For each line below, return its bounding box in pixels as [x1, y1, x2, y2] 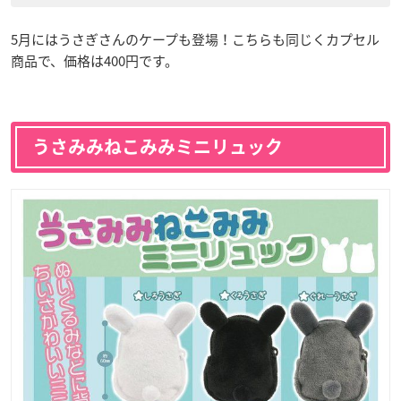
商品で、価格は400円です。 [11, 51, 178, 72]
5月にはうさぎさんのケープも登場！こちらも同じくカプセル [11, 30, 380, 50]
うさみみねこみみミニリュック [32, 138, 283, 157]
